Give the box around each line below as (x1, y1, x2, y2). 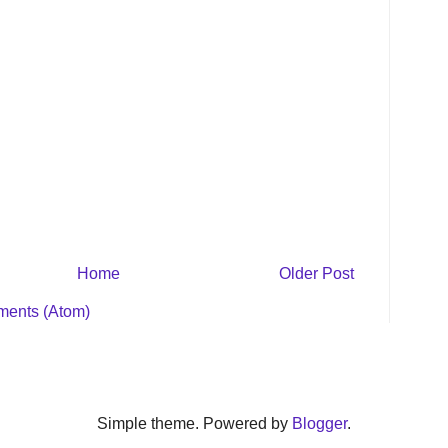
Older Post (279, 265, 354, 283)
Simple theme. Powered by (97, 415, 292, 433)
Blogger (292, 415, 347, 433)
